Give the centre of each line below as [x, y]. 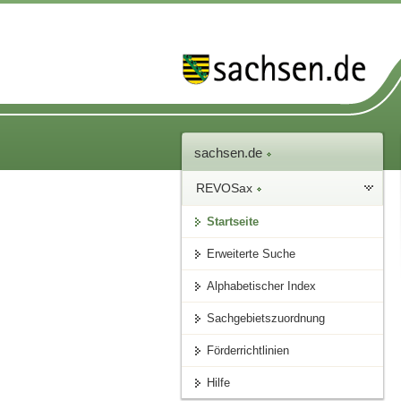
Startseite [233, 222]
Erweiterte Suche [252, 254]
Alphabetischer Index [262, 286]
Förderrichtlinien [248, 351]
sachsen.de [230, 153]
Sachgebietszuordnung [266, 319]
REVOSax [226, 188]
